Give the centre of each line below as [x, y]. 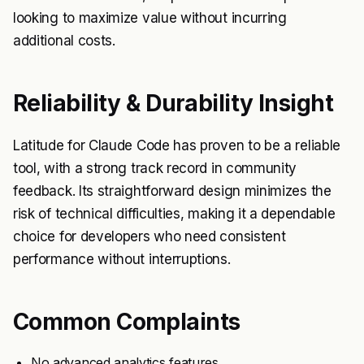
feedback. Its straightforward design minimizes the [172, 191]
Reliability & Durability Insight [173, 104]
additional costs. [64, 41]
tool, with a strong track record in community [155, 169]
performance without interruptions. [122, 260]
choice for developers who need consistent [149, 237]
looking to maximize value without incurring [150, 18]
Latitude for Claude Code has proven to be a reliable [177, 146]
